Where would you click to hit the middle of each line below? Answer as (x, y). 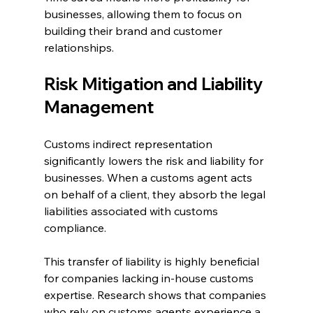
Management (99, 107)
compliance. (75, 228)
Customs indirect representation (129, 144)
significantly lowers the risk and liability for (155, 161)
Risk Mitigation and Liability (155, 84)
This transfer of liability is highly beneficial (153, 262)
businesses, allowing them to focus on (144, 14)
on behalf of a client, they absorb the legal (156, 195)
